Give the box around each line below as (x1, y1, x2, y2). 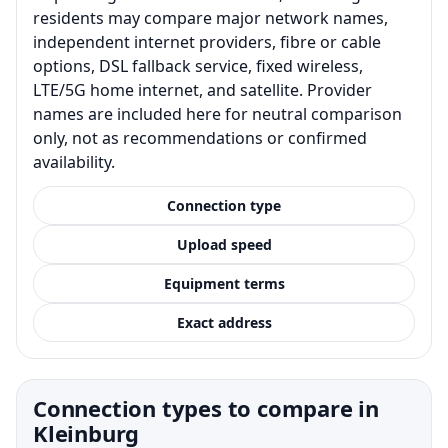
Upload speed (176, 234, 272, 254)
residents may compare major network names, (33, 6, 388, 29)
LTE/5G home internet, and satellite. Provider (33, 78, 372, 101)
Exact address (176, 312, 272, 332)
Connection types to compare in (33, 392, 379, 423)
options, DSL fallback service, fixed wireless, (33, 54, 363, 77)
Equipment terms (163, 273, 285, 293)
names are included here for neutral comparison (33, 102, 402, 125)
